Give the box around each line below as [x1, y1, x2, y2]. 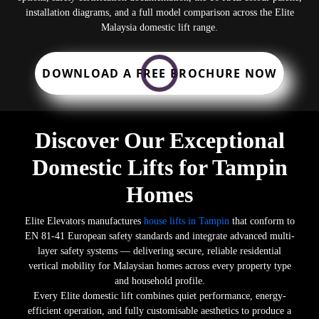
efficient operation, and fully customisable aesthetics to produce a [28, 305, 291, 316]
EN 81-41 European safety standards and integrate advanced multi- [24, 230, 295, 241]
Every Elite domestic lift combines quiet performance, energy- [33, 290, 286, 301]
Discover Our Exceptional [34, 127, 285, 153]
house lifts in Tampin [143, 215, 232, 226]
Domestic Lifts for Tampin [31, 154, 288, 180]
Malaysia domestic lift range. [101, 22, 218, 33]
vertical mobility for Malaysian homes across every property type [28, 260, 291, 271]
